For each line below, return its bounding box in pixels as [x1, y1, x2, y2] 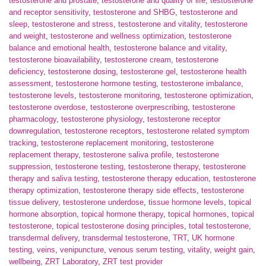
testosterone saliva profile [83, 150, 172, 160]
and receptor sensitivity [9, 8, 88, 17]
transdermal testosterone [83, 233, 168, 243]
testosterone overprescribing [90, 103, 188, 112]
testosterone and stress [32, 20, 113, 29]
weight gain [214, 245, 253, 255]
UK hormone [192, 233, 235, 243]
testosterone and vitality [118, 20, 200, 29]
